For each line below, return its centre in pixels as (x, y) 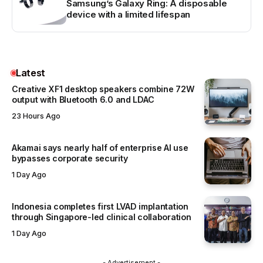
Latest (31, 73)
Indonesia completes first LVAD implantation (100, 207)
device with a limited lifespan (128, 15)
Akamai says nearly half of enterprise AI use (100, 148)
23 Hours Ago (36, 116)
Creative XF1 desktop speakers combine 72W (103, 89)
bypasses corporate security (70, 159)
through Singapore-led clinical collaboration (102, 217)
